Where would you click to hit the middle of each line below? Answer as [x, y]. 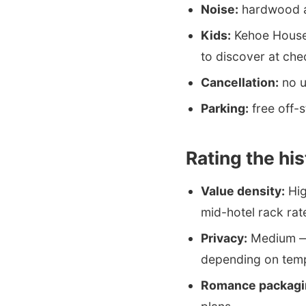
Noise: [219, 9]
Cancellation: [239, 82]
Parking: [224, 109]
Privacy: [224, 238]
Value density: [242, 191]
